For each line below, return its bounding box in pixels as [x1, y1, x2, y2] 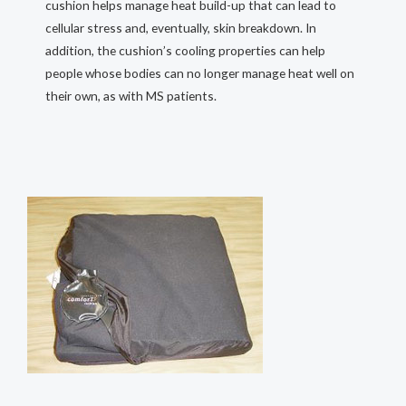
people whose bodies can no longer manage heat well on [45, 64, 354, 81]
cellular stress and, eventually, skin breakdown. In [45, 19, 316, 35]
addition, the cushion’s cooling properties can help [45, 42, 325, 58]
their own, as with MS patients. [45, 87, 217, 103]
